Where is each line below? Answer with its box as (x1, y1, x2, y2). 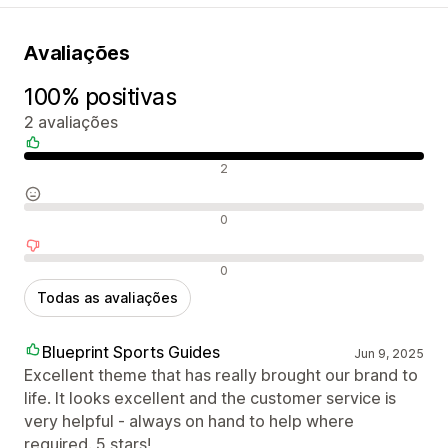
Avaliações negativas (23, 258, 177, 279)
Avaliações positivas (23, 156, 171, 177)
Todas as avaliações (37, 288, 178, 306)
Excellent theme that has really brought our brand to (24, 364, 418, 385)
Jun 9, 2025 (353, 345, 424, 361)
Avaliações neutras (23, 207, 160, 228)
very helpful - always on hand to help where (24, 410, 354, 431)
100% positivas (24, 82, 177, 111)
